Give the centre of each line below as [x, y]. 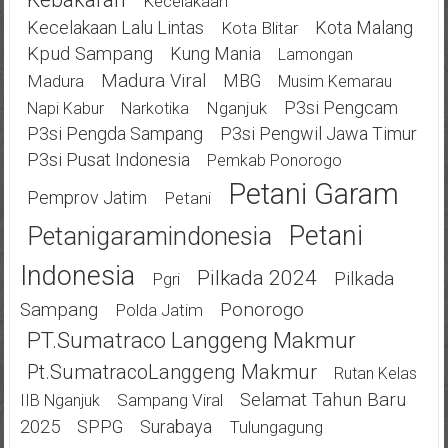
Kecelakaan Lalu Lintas [115, 27]
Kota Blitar [259, 27]
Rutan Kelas [375, 373]
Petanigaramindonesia [149, 236]
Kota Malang [363, 27]
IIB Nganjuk [59, 400]
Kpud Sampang [89, 53]
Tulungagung [275, 426]
